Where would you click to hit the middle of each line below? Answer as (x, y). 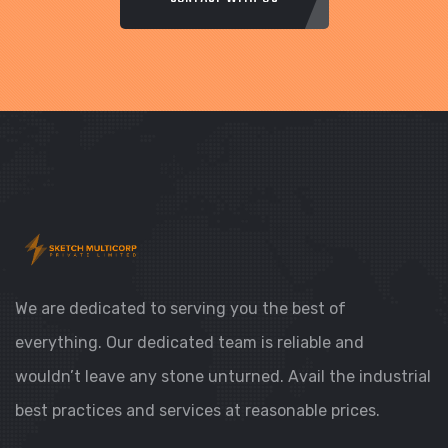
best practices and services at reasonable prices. (197, 411)
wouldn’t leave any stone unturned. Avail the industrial (223, 377)
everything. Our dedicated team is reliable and (189, 343)
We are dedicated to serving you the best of (180, 309)
